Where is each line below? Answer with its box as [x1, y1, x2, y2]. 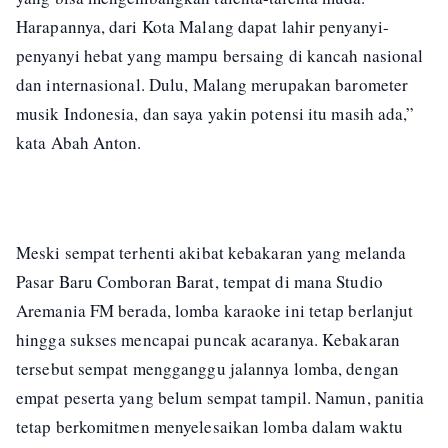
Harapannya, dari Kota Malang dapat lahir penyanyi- [16, 15, 390, 39]
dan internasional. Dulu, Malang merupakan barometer [16, 73, 409, 97]
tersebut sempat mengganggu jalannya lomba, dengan [16, 357, 399, 381]
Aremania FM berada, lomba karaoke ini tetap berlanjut [16, 299, 414, 323]
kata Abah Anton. [16, 131, 142, 155]
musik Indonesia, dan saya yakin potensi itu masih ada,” [16, 102, 415, 126]
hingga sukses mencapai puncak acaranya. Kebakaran [16, 328, 400, 352]
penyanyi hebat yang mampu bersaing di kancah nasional [16, 44, 424, 68]
